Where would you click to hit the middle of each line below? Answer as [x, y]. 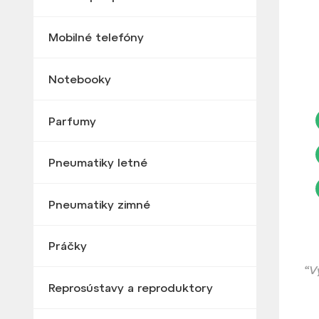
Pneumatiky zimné [99, 204]
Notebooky [79, 79]
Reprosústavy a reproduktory [130, 288]
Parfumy [72, 121]
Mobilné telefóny [96, 37]
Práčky [67, 246]
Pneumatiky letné [98, 163]
